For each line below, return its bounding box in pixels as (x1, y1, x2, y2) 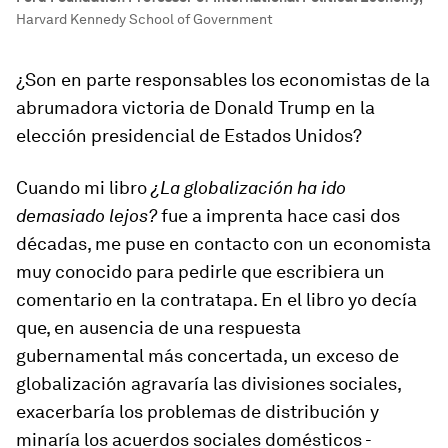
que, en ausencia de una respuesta (16, 317, 301, 338)
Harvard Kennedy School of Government (16, 11, 273, 27)
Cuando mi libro (16, 177, 151, 198)
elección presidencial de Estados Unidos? (16, 125, 362, 146)
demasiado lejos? (16, 205, 157, 226)
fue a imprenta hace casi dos (157, 205, 400, 226)
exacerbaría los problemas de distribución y (16, 401, 379, 422)
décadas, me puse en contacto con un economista (16, 233, 431, 254)
